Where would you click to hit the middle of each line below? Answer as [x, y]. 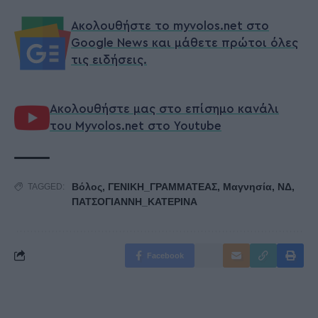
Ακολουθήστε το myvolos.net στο [170, 26]
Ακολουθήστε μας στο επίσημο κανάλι [164, 109]
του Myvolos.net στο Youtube [136, 126]
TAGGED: [46, 186]
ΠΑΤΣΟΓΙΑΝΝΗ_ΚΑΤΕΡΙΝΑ [135, 201]
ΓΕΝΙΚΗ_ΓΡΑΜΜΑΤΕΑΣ [163, 186]
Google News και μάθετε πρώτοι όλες [185, 43]
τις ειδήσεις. [109, 60]
